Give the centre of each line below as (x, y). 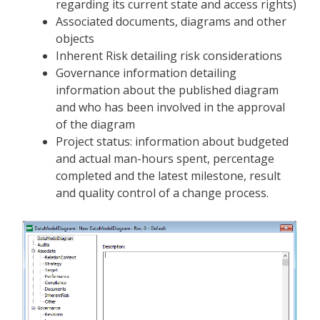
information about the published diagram (167, 90)
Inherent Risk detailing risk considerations (169, 55)
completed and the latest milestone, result (168, 175)
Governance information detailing (146, 72)
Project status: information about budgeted (172, 141)
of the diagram (95, 124)
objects (75, 38)
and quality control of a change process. (162, 192)
